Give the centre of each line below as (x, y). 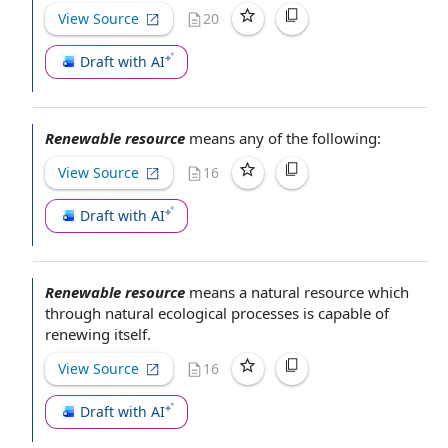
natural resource (307, 292)
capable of (353, 313)
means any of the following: (285, 138)
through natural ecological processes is (181, 313)
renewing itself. (98, 334)
